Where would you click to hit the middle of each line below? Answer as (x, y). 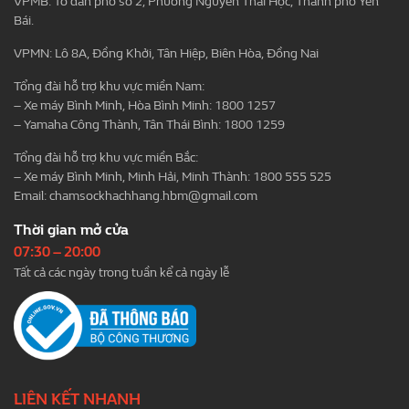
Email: (31, 196)
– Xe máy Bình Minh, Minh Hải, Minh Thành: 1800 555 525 (173, 177)
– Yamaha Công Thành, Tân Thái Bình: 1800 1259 (149, 125)
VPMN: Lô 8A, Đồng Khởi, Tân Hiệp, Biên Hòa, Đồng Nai (166, 54)
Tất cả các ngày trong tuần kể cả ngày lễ (121, 273)
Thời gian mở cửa (71, 230)
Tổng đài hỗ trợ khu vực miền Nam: (109, 87)
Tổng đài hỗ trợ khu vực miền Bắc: (106, 158)
